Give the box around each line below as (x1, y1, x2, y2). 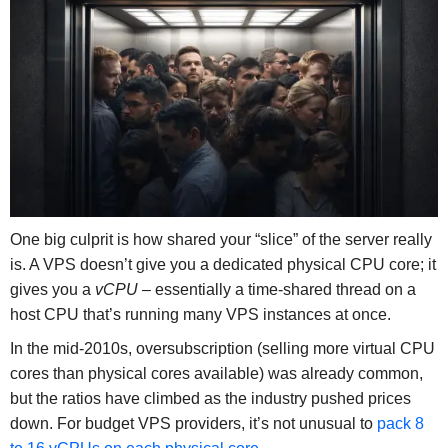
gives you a (9, 280, 95, 298)
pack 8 (376, 415, 424, 433)
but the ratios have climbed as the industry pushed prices (9, 390, 411, 408)
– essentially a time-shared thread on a (137, 280, 416, 298)
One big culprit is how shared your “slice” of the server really (9, 230, 432, 248)
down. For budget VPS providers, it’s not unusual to (9, 415, 377, 433)
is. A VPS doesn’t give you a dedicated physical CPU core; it (9, 255, 436, 273)
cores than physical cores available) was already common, (9, 365, 423, 383)
